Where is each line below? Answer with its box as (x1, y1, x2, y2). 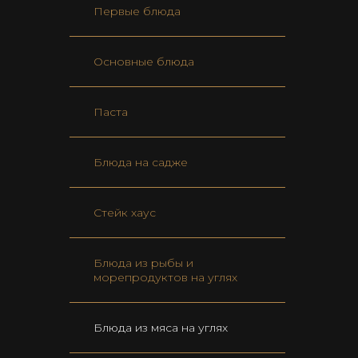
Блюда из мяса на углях (93, 320, 228, 336)
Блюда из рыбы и (93, 256, 193, 271)
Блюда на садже (93, 155, 188, 170)
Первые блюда (93, 4, 181, 19)
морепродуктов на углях (93, 270, 237, 285)
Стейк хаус (93, 205, 156, 221)
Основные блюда (93, 54, 194, 70)
